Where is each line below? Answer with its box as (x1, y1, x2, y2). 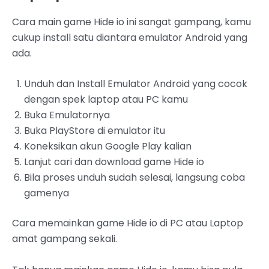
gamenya (24, 186, 69, 201)
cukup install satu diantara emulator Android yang (12, 30, 247, 44)
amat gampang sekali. (12, 232, 117, 246)
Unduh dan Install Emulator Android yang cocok (24, 77, 247, 91)
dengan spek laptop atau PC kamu (24, 92, 188, 107)
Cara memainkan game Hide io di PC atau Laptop (12, 216, 243, 231)
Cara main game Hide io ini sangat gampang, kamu (12, 14, 251, 29)
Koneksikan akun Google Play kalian (24, 139, 192, 154)
